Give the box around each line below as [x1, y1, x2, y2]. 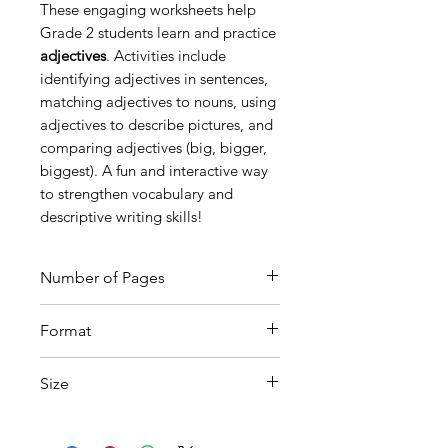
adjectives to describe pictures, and [40, 115, 273, 134]
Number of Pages [40, 268, 165, 287]
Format [40, 321, 91, 340]
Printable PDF [40, 359, 137, 378]
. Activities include [106, 46, 226, 65]
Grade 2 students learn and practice [40, 23, 276, 42]
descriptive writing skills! [40, 207, 203, 226]
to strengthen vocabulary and [40, 184, 233, 203]
